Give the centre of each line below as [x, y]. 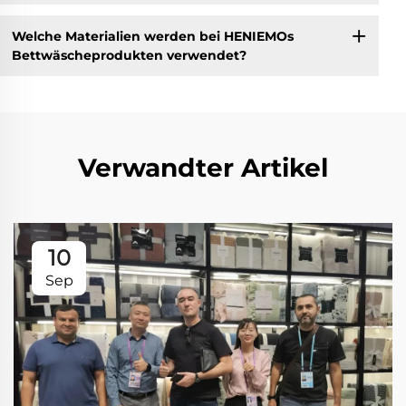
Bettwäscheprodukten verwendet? [129, 55]
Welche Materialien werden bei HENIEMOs [152, 36]
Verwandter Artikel [203, 168]
